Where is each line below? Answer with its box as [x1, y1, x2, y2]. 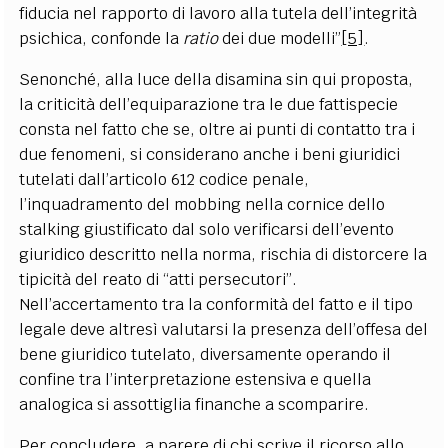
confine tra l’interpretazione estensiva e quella [19, 368, 372, 390]
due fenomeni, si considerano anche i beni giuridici [19, 143, 401, 165]
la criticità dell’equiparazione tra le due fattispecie [19, 93, 399, 115]
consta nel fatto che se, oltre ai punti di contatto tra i [19, 118, 416, 140]
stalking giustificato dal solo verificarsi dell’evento [19, 218, 395, 240]
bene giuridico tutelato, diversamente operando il [19, 343, 392, 365]
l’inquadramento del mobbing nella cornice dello [19, 193, 386, 215]
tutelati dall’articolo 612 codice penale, [19, 168, 310, 190]
